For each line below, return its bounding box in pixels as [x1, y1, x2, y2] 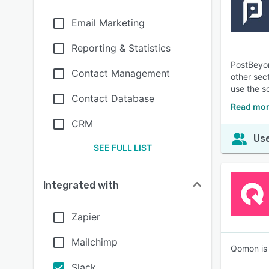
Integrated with [43, 180, 119, 191]
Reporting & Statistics [71, 42, 171, 54]
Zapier [71, 211, 100, 223]
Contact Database [71, 92, 154, 104]
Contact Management [71, 67, 170, 79]
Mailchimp [71, 236, 118, 248]
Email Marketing [71, 17, 145, 29]
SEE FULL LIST [93, 142, 152, 153]
